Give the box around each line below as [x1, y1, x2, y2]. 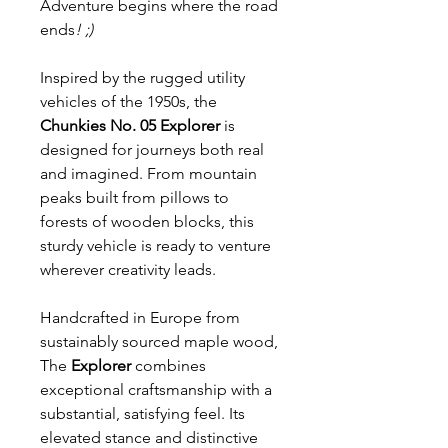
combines [131, 356, 206, 376]
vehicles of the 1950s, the [40, 92, 217, 112]
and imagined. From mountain [40, 164, 257, 184]
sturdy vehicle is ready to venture [40, 236, 271, 256]
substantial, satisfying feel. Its [40, 404, 245, 424]
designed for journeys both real [40, 140, 264, 160]
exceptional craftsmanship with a [40, 380, 272, 400]
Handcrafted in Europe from [40, 308, 240, 328]
